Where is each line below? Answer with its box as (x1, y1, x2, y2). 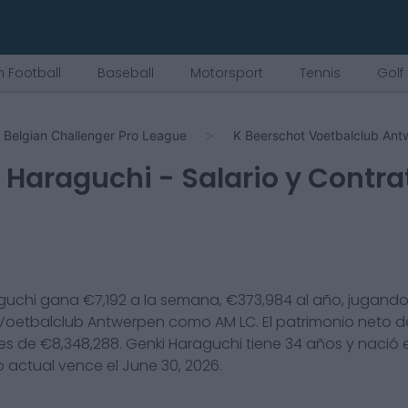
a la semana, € (127, 290, 238, 311)
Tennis (300, 64, 341, 82)
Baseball (97, 64, 154, 82)
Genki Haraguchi (126, 333, 242, 354)
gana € (36, 290, 95, 311)
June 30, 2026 (122, 355, 219, 376)
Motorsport (190, 64, 263, 82)
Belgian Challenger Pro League (4, 127, 187, 143)
